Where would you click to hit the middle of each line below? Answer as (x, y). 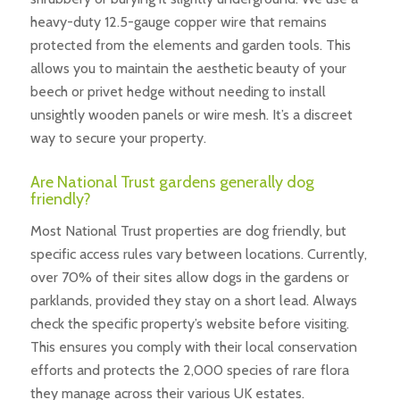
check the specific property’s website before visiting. (189, 324)
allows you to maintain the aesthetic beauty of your (188, 68)
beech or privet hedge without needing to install (178, 91)
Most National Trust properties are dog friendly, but (188, 231)
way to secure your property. (118, 137)
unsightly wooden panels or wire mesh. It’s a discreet (191, 114)
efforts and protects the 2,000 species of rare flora (189, 371)
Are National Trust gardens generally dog (172, 182)
